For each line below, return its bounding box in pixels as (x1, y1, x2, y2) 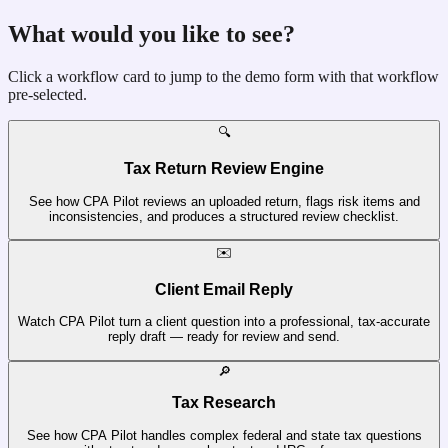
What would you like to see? (8, 20, 295, 47)
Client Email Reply (155, 280, 293, 298)
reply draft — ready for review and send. (108, 329, 340, 345)
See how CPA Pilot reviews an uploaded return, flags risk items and (28, 193, 420, 209)
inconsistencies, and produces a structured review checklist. (49, 208, 399, 224)
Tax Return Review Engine (124, 160, 324, 178)
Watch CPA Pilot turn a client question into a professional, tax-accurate (18, 314, 430, 330)
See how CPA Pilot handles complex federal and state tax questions (26, 427, 422, 443)
